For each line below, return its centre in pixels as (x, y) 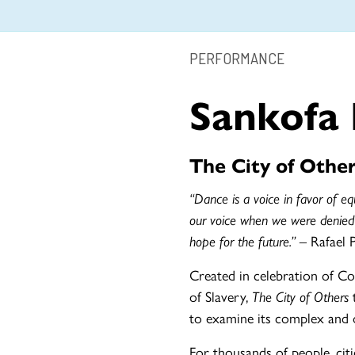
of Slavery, (221, 296)
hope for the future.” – (250, 240)
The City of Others (300, 296)
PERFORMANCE (237, 58)
